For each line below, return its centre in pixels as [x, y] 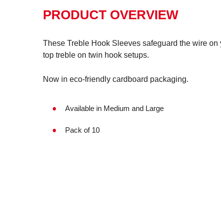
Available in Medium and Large [114, 108]
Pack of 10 [82, 130]
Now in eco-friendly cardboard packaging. [116, 79]
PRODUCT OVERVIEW [111, 15]
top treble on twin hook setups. [96, 55]
